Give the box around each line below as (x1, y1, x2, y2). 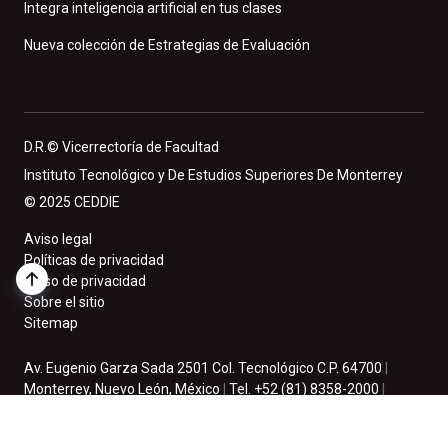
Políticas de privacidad (24, 252, 164, 269)
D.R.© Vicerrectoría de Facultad (24, 139, 219, 156)
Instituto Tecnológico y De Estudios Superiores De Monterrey (24, 167, 406, 184)
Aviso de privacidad (24, 273, 146, 290)
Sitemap (24, 315, 78, 332)
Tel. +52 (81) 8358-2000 (226, 381, 382, 398)
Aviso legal (24, 231, 92, 248)
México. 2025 (24, 402, 107, 419)
